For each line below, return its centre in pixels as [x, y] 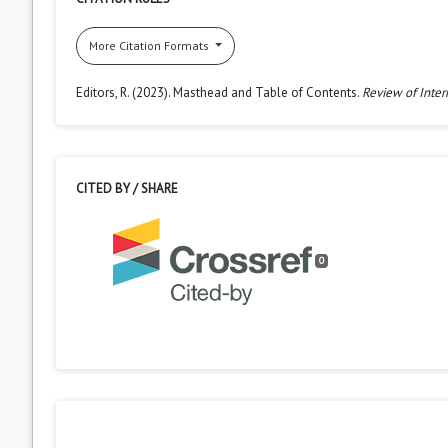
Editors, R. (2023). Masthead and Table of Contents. [219, 92]
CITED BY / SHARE [127, 188]
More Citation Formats [150, 45]
